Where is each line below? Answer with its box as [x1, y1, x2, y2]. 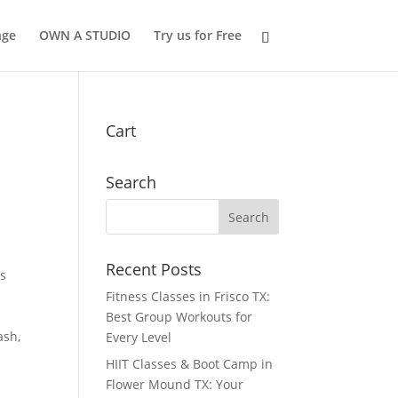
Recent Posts [106, 259, 203, 280]
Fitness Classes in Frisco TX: [106, 288, 271, 305]
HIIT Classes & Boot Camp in [106, 355, 274, 372]
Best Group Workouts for [106, 308, 253, 325]
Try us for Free [153, 27, 242, 44]
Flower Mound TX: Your [106, 376, 244, 393]
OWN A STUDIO [38, 27, 131, 44]
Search [106, 171, 157, 193]
